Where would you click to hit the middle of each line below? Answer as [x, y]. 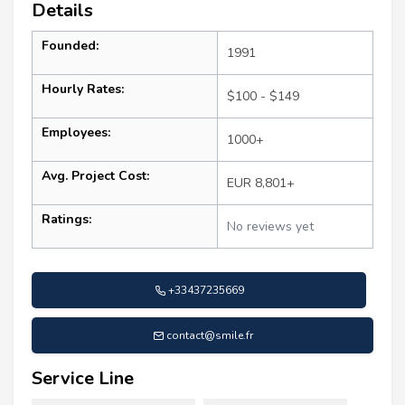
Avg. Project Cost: [95, 176]
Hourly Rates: [83, 89]
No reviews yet [270, 227]
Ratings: [66, 220]
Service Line [83, 379]
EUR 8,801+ [261, 184]
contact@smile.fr [209, 336]
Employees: [76, 133]
